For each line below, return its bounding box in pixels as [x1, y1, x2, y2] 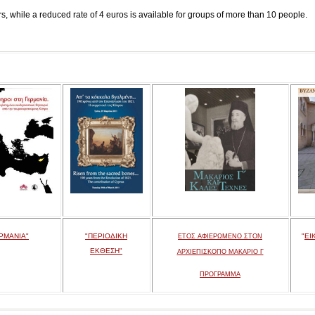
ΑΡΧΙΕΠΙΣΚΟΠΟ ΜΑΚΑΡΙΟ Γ [176, 248, 264, 255]
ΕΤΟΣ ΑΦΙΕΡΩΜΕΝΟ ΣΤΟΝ [178, 233, 262, 240]
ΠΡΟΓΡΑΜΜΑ [200, 271, 240, 278]
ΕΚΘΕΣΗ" [90, 247, 122, 255]
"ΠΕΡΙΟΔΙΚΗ [85, 232, 127, 240]
